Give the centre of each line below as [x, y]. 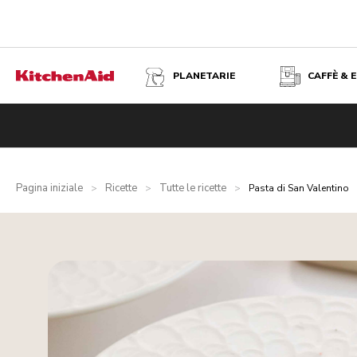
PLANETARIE [204, 76]
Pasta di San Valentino [299, 188]
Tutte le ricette [193, 188]
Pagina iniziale [49, 188]
